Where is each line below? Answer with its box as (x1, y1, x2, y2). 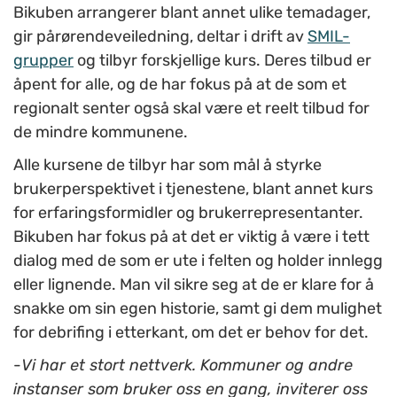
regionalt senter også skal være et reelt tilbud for (13, 98, 370, 119)
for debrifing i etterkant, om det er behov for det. (13, 323, 369, 343)
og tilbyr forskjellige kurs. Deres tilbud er (74, 51, 371, 71)
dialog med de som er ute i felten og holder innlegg (13, 251, 383, 271)
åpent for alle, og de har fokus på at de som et (13, 74, 346, 95)
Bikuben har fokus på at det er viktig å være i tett (13, 227, 370, 247)
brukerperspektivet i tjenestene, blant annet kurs (13, 179, 373, 199)
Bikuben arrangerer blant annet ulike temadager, (13, 3, 370, 23)
